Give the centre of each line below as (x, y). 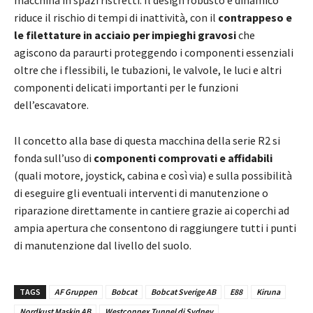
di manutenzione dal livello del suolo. (104, 246)
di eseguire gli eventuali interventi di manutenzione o (141, 193)
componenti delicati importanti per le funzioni (126, 88)
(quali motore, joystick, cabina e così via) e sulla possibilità (153, 176)
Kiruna (268, 292)
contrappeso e (255, 18)
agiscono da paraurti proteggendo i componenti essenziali (154, 53)
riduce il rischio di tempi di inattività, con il (116, 18)
